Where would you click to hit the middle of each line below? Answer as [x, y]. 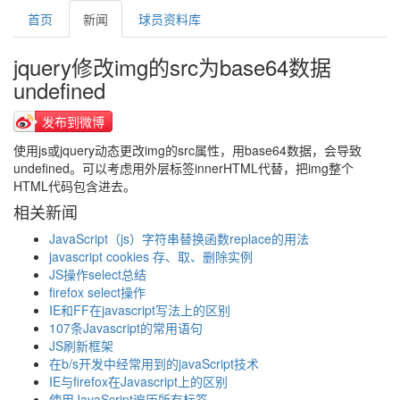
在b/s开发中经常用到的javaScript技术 [154, 363]
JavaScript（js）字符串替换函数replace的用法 [179, 238]
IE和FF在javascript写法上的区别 [140, 310]
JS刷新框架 [81, 346]
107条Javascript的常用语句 [126, 328]
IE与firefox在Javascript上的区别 [138, 381]
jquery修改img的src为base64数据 [172, 67]
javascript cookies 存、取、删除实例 [151, 256]
